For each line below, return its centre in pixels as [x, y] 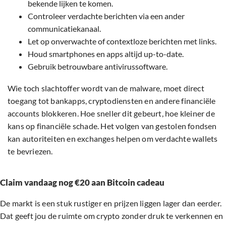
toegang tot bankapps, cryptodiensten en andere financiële [112, 101]
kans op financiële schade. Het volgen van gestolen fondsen [112, 126]
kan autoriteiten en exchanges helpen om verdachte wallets [113, 139]
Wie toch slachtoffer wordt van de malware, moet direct [106, 88]
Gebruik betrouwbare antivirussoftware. [98, 67]
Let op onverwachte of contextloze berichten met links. [122, 41]
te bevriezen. [30, 151]
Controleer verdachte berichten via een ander [106, 16]
